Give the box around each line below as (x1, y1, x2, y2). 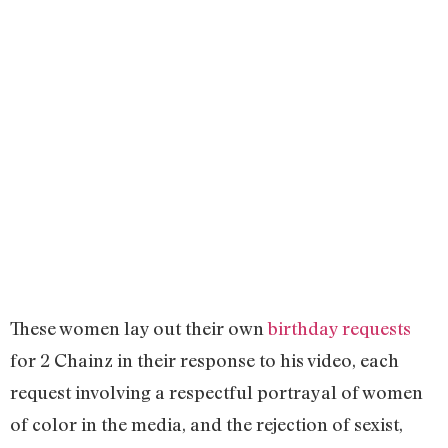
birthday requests (268, 317, 411, 340)
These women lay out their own (10, 317, 268, 340)
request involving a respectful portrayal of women (10, 381, 423, 404)
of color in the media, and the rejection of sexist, (10, 413, 403, 436)
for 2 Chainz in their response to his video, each (10, 349, 399, 372)
